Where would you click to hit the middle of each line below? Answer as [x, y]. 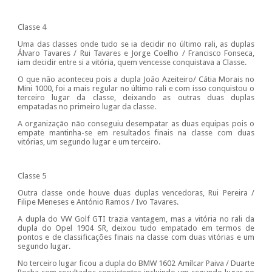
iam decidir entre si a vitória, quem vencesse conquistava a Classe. [132, 63]
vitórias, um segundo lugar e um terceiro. [89, 142]
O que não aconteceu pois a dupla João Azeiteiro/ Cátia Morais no [136, 80]
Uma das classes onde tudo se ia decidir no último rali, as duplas [136, 44]
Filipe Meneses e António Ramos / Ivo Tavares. [98, 202]
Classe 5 [32, 176]
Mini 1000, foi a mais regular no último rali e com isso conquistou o [136, 89]
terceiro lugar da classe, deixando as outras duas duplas [136, 98]
